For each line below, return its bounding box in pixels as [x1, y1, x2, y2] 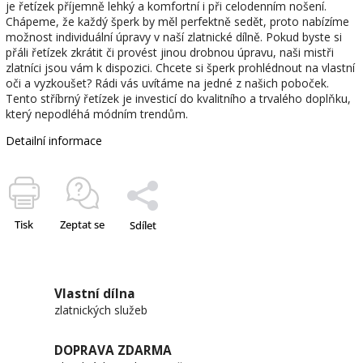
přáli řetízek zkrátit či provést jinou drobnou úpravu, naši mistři [6, 44, 334, 60]
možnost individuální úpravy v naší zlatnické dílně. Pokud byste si [6, 28, 342, 45]
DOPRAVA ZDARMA [54, 341, 172, 359]
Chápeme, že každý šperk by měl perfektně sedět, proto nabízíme [6, 13, 349, 29]
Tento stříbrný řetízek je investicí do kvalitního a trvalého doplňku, [6, 90, 351, 106]
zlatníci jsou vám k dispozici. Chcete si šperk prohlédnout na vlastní [6, 59, 355, 75]
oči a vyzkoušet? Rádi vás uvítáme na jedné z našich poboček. [6, 75, 329, 91]
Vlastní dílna [54, 284, 135, 302]
